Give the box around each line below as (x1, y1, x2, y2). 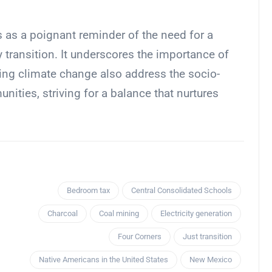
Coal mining (99, 209, 139, 219)
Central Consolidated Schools (131, 186, 232, 195)
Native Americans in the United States (39, 255, 168, 265)
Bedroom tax (67, 186, 110, 195)
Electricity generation (160, 209, 232, 219)
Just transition (183, 232, 232, 242)
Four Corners (118, 232, 161, 242)
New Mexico (189, 255, 232, 265)
